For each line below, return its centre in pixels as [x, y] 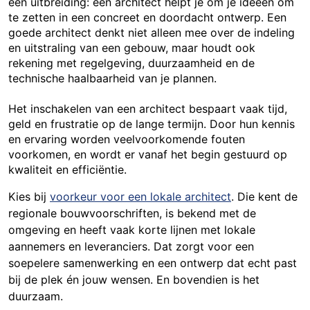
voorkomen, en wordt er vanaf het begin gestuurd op [148, 154]
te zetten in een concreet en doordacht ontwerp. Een [147, 17]
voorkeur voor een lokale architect [140, 196]
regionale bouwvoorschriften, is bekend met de [132, 213]
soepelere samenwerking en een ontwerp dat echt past [153, 263]
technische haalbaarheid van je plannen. [112, 78]
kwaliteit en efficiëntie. [67, 169]
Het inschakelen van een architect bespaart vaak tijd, [148, 108]
